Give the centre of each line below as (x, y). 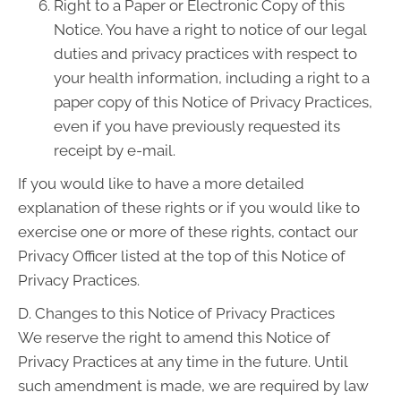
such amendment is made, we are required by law (193, 386)
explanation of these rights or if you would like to (189, 208)
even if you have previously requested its (197, 126)
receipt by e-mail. (115, 150)
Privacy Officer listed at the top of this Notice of (182, 256)
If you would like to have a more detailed (161, 183)
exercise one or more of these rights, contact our (188, 232)
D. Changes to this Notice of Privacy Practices (176, 313)
